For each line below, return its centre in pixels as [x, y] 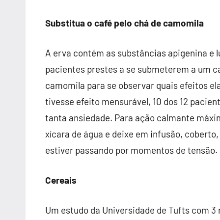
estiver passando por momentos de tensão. [131, 150]
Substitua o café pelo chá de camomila [124, 23]
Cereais [61, 180]
